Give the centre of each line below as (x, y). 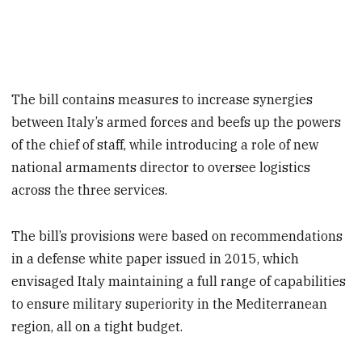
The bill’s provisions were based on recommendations (177, 236)
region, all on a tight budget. (97, 327)
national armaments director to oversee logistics (161, 168)
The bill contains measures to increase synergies (162, 100)
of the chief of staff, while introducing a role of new (165, 145)
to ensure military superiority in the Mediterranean (170, 304)
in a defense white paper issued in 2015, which (156, 259)
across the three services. (90, 190)
